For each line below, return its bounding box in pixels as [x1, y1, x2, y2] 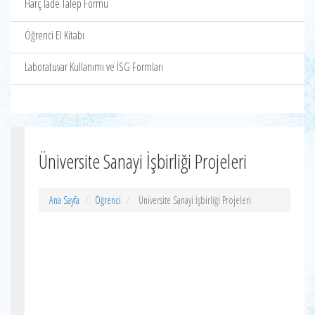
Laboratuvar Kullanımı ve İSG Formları [25, 59, 163, 75]
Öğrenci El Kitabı [25, 27, 84, 43]
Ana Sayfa [49, 193, 79, 207]
